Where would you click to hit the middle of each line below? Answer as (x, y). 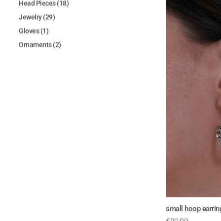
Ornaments (35, 45)
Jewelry (30, 17)
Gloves (29, 31)
